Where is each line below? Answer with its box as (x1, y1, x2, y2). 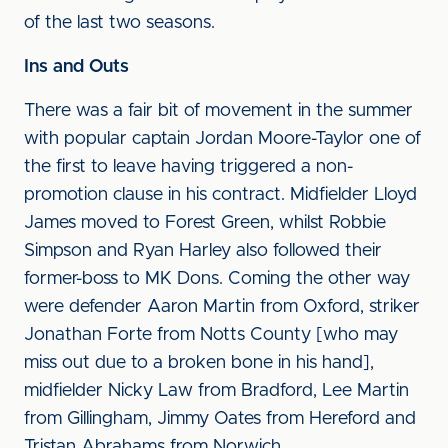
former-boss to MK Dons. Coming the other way (24, 270, 410, 288)
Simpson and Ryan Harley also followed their (24, 242, 382, 260)
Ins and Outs (24, 58, 129, 76)
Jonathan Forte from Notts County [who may (24, 326, 398, 344)
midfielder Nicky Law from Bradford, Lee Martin (24, 382, 409, 400)
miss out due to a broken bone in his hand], (24, 354, 374, 372)
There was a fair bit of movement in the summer (24, 102, 413, 120)
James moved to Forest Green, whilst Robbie (24, 214, 386, 232)
